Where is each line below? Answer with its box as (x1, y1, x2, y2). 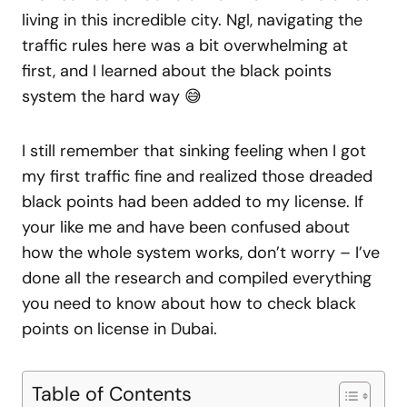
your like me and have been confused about (22, 216, 350, 238)
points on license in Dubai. (22, 318, 217, 340)
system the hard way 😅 (22, 85, 202, 107)
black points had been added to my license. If (22, 191, 363, 213)
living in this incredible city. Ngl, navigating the (22, 9, 362, 31)
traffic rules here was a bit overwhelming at (22, 35, 348, 56)
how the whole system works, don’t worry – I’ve (22, 242, 380, 263)
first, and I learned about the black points (22, 60, 332, 82)
